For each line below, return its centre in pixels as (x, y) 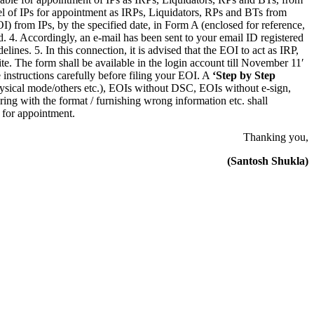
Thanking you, (276, 137)
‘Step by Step (244, 75)
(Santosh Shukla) (268, 161)
